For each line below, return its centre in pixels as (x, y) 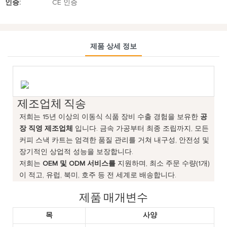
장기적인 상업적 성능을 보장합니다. (77, 152)
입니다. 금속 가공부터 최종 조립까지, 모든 (141, 128)
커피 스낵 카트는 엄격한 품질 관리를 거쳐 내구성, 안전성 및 (115, 140)
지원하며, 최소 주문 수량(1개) (163, 163)
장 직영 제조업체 (46, 128)
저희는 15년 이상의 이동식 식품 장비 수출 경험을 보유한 (110, 117)
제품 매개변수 (113, 196)
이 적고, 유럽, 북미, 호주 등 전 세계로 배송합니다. (98, 175)
